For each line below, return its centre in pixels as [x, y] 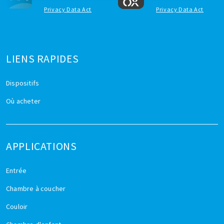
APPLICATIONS [41, 146]
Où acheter [23, 101]
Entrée [16, 171]
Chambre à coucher [36, 189]
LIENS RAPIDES [42, 59]
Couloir [17, 207]
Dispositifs [23, 83]
